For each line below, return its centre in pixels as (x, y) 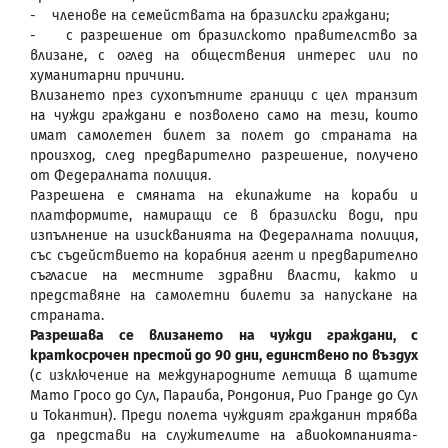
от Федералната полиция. (120, 175)
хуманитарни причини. (107, 75)
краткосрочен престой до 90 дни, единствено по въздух (224, 355)
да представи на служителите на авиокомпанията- (224, 435)
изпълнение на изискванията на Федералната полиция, (224, 235)
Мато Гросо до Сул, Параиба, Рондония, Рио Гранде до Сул (224, 395)
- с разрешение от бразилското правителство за (224, 35)
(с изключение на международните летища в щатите (224, 375)
